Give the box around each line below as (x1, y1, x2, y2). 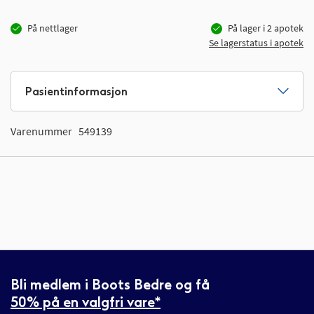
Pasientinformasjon (25, 84, 128, 98)
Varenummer (11, 124, 72, 139)
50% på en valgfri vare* (11, 294, 161, 311)
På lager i (228, 22, 265, 34)
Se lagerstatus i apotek (209, 36, 303, 49)
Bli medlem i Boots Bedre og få (11, 276, 210, 294)
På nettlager (27, 22, 78, 34)
